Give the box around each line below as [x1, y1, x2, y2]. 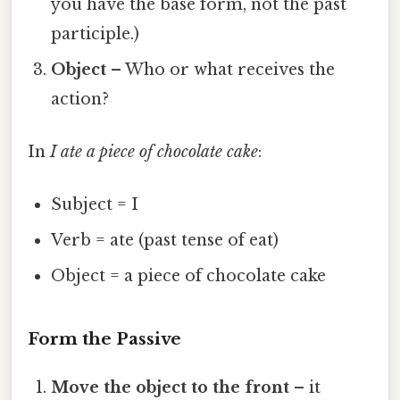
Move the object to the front [51, 378, 290, 398]
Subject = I [51, 195, 139, 215]
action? [51, 88, 110, 109]
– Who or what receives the [106, 59, 336, 79]
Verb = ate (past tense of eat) [51, 230, 279, 251]
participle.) [51, 23, 140, 44]
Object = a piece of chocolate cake [51, 266, 327, 287]
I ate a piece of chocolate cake [50, 142, 258, 162]
